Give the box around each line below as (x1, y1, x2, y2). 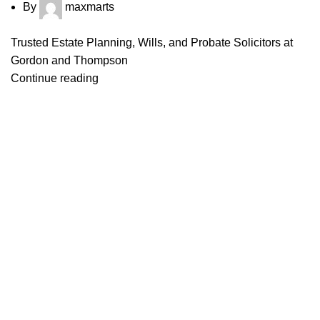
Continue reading (11, 71, 99, 84)
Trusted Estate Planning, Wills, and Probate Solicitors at (11, 36, 293, 49)
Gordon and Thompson (11, 54, 128, 66)
